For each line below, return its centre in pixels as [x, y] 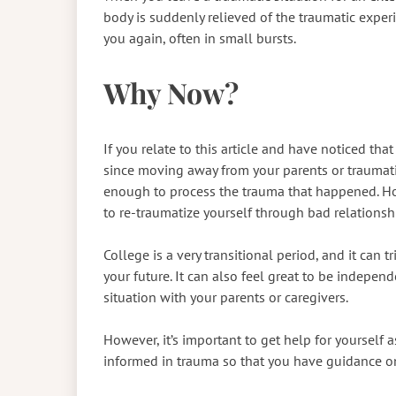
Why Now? [174, 93]
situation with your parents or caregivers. [227, 297]
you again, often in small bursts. [201, 38]
